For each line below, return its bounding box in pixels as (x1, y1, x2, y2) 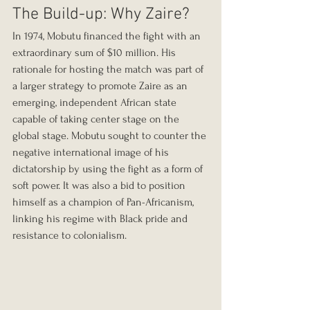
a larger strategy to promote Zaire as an (12, 79, 190, 92)
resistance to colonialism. (12, 228, 127, 241)
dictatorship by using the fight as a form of (12, 162, 206, 175)
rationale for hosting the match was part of (12, 62, 206, 75)
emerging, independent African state (12, 95, 179, 109)
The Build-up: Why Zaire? (12, 4, 190, 24)
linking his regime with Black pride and (12, 212, 190, 225)
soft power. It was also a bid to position (12, 179, 188, 192)
